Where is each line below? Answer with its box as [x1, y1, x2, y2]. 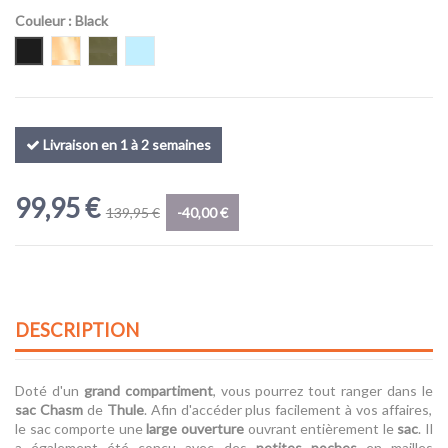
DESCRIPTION [15, 318, 139, 341]
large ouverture [146, 420, 245, 437]
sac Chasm [15, 401, 83, 418]
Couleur [15, 11, 68, 29]
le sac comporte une [15, 420, 147, 437]
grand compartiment [83, 382, 213, 399]
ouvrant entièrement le [244, 420, 398, 437]
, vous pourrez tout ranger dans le [212, 382, 434, 399]
